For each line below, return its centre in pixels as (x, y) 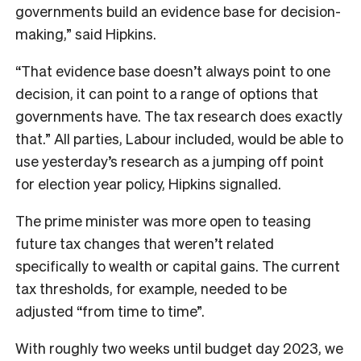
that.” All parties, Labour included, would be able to (179, 139)
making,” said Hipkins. (86, 34)
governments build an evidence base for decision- (178, 11)
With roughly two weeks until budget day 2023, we (179, 348)
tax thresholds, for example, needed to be (151, 288)
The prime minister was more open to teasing (163, 221)
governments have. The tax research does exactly (179, 116)
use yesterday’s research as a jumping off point (170, 161)
